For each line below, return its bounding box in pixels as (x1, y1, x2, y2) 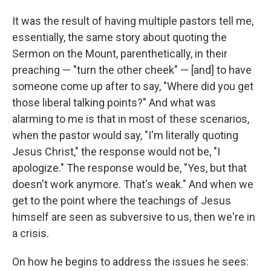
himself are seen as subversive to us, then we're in (12, 211, 255, 224)
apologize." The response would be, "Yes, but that (12, 162, 247, 175)
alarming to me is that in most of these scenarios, (12, 113, 249, 126)
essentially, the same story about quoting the (12, 31, 227, 44)
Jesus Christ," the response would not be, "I (12, 145, 220, 158)
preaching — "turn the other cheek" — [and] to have (12, 64, 252, 77)
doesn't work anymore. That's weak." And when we (12, 178, 253, 191)
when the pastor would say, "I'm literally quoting (12, 129, 238, 142)
